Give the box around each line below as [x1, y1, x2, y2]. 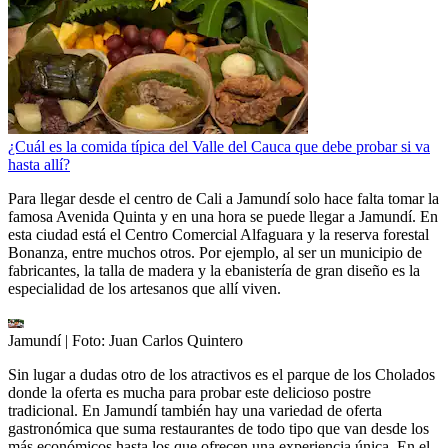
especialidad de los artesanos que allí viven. [8, 280, 281, 298]
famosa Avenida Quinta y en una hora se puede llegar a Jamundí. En [8, 208, 438, 226]
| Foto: [65, 332, 109, 350]
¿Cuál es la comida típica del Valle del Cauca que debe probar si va [8, 138, 430, 156]
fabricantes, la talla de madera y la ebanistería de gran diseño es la [8, 262, 420, 280]
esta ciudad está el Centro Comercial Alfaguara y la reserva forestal [8, 226, 429, 244]
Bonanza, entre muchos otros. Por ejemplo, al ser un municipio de [8, 244, 422, 262]
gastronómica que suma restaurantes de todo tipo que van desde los [8, 420, 429, 438]
